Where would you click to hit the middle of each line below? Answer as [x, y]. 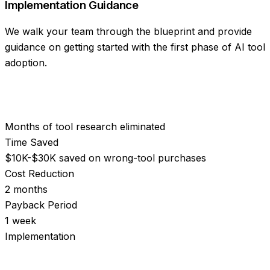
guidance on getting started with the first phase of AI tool [135, 47]
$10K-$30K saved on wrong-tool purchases [105, 158]
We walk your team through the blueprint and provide [128, 31]
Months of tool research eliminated [85, 126]
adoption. [26, 62]
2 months [26, 189]
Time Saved [32, 142]
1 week [20, 220]
